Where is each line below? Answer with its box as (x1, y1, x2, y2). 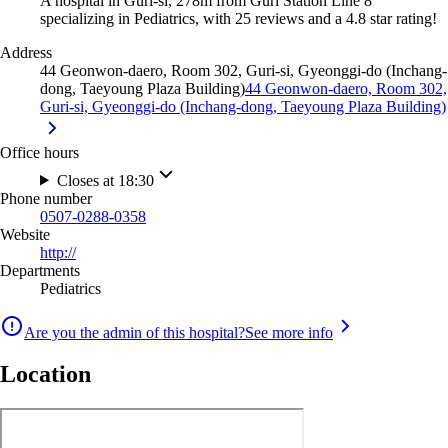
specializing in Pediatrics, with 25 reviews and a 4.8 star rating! (40, 9, 437, 27)
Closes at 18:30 (56, 171, 154, 189)
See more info (245, 323, 333, 341)
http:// (40, 243, 76, 261)
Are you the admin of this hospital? (24, 323, 245, 341)
